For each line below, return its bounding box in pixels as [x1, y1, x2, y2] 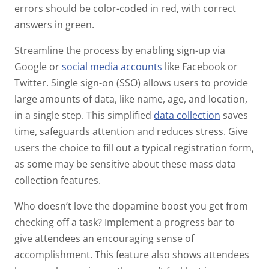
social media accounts [62, 59, 162, 73]
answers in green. [14, 17, 97, 31]
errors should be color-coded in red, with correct [14, 1, 236, 15]
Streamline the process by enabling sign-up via [14, 43, 225, 57]
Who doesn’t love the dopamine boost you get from [14, 199, 248, 213]
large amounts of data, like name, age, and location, [14, 92, 247, 106]
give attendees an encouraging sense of [14, 231, 194, 245]
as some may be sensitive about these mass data [14, 157, 236, 171]
